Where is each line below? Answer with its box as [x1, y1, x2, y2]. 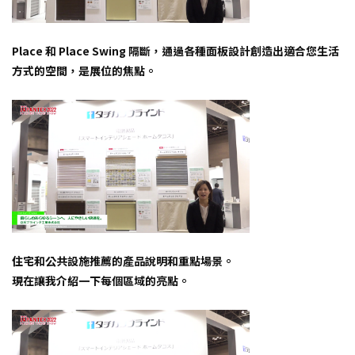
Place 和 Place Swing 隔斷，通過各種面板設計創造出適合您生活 [12, 42, 339, 59]
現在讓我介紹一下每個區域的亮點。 [12, 273, 189, 289]
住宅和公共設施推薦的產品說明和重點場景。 [12, 253, 234, 269]
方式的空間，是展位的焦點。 [12, 62, 156, 78]
